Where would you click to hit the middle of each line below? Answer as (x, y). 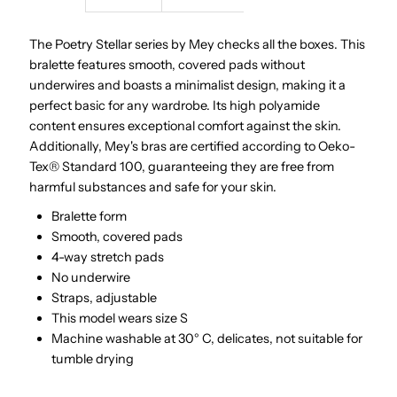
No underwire (91, 278)
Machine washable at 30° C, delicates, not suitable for (207, 339)
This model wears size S (120, 319)
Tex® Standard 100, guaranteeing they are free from (182, 167)
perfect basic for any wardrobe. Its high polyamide (175, 106)
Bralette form (90, 217)
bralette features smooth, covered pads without (167, 65)
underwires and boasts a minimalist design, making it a (188, 86)
